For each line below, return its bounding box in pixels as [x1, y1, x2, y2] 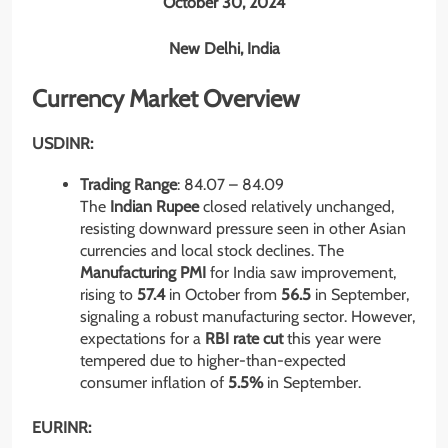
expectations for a [80, 329, 205, 349]
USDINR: [32, 134, 93, 154]
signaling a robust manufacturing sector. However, [80, 307, 415, 327]
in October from [165, 285, 281, 305]
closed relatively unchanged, [199, 197, 394, 217]
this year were [283, 329, 381, 349]
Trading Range [80, 175, 177, 195]
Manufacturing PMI [80, 263, 206, 283]
